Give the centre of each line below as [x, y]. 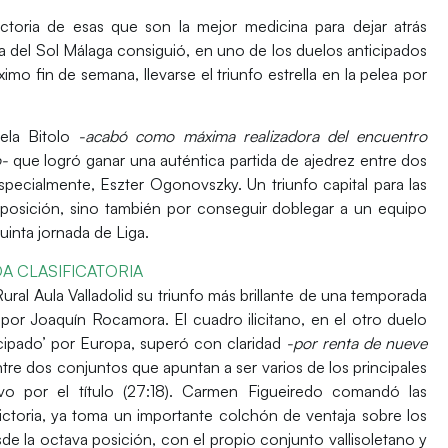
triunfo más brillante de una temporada [292, 294]
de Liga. [119, 232]
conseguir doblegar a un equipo [312, 208]
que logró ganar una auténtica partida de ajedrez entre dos [218, 160]
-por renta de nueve [357, 342]
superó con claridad [213, 342]
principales [390, 366]
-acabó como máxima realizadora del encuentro [253, 136]
